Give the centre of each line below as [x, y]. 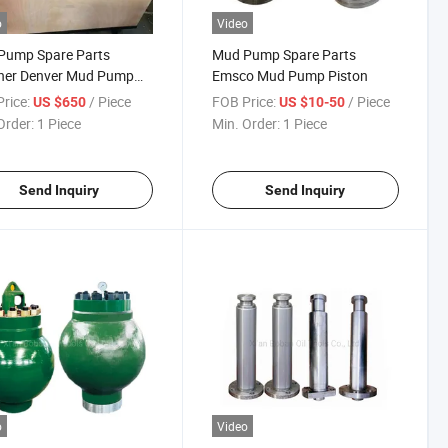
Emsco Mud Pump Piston [289, 75]
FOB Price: [243, 101]
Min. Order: [245, 123]
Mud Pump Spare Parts [283, 54]
